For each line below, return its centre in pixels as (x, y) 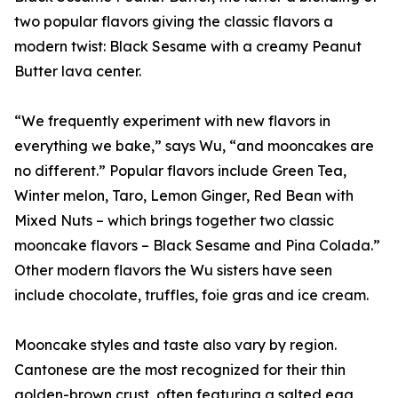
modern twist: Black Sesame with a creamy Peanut (188, 47)
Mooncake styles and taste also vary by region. (175, 345)
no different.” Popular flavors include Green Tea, (180, 171)
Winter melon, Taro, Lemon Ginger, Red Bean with (184, 196)
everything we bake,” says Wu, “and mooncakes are (194, 146)
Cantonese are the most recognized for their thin (180, 370)
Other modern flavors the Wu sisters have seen (173, 271)
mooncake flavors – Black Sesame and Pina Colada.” (197, 246)
